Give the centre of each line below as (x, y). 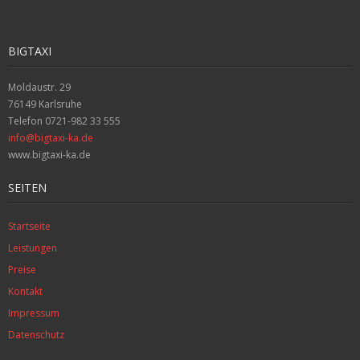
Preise (22, 269)
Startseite (29, 226)
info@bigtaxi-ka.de (51, 137)
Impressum (34, 313)
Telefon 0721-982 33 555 (64, 121)
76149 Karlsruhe (45, 104)
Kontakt (25, 291)
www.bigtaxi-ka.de (49, 154)
